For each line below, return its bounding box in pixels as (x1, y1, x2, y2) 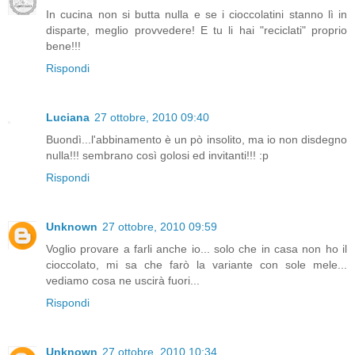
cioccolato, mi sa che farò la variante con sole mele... (46, 258, 347, 271)
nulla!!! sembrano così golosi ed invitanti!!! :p (46, 149, 269, 162)
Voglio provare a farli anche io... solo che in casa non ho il (46, 242, 347, 255)
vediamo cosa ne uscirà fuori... (46, 274, 200, 287)
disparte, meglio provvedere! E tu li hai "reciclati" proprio (46, 24, 347, 37)
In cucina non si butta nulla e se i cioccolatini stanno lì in (46, 8, 347, 21)
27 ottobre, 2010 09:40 (94, 111, 209, 124)
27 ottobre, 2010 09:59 (102, 220, 217, 233)
